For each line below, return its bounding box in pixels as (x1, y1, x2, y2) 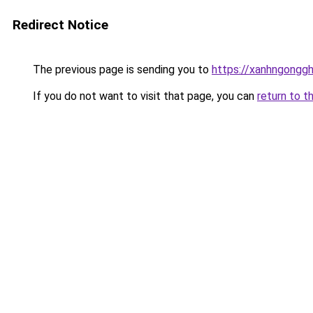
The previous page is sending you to (30, 63, 212, 76)
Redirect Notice (13, 17, 108, 33)
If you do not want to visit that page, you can (30, 89, 257, 103)
